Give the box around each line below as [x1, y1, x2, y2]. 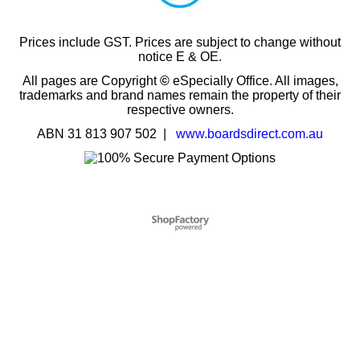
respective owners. [126, 121, 234, 136]
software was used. [147, 250, 213, 259]
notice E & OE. [138, 68, 222, 83]
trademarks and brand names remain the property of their [19, 107, 341, 121]
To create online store [144, 234, 216, 243]
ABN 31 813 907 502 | [37, 145, 176, 160]
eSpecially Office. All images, [172, 92, 338, 107]
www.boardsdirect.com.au [176, 145, 323, 160]
